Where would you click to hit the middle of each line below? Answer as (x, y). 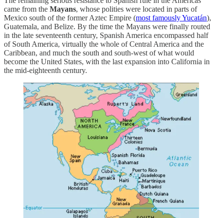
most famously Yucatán (171, 18)
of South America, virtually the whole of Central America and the (104, 44)
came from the (27, 9)
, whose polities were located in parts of (136, 9)
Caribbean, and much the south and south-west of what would (99, 53)
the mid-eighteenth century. (45, 71)
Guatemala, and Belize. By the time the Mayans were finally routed (107, 27)
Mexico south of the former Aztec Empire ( (70, 18)
